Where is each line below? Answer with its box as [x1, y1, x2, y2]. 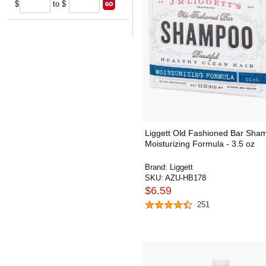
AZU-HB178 [165, 173, 206, 182]
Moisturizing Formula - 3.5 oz [145, 139, 255, 148]
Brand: [145, 163, 170, 172]
